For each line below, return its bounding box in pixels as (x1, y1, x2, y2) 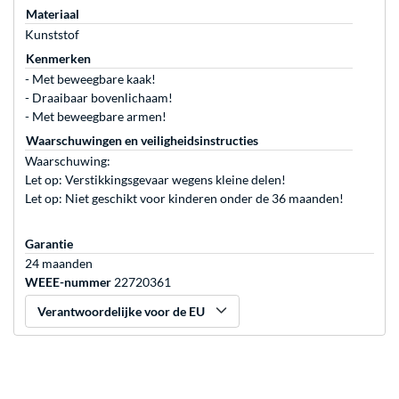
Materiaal (26, 6, 79, 22)
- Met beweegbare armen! (25, 109, 167, 125)
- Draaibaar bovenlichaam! (25, 90, 173, 106)
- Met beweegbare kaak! (25, 71, 156, 87)
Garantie (25, 236, 73, 252)
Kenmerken (26, 51, 91, 67)
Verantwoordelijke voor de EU (37, 304, 205, 320)
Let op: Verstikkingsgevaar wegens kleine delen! (25, 172, 286, 188)
